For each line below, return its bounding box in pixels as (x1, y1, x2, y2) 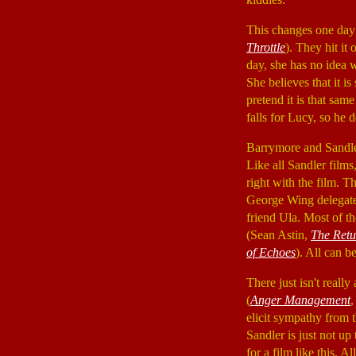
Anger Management (250, 293, 350, 307)
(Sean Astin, (246, 228, 311, 242)
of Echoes (246, 246, 296, 259)
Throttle (246, 41, 285, 54)
